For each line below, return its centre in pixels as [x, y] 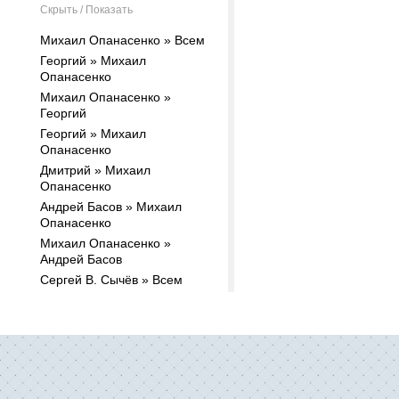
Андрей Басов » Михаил [111, 207]
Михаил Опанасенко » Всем [122, 40]
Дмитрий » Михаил [95, 170]
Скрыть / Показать [86, 10]
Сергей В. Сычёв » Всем [111, 280]
